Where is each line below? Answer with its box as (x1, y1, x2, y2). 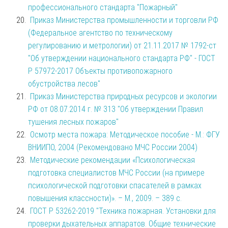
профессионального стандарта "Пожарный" (28, 2, 178, 12)
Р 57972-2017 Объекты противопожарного (28, 66, 173, 76)
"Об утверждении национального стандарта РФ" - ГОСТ (28, 53, 215, 63)
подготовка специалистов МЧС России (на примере (28, 167, 205, 178)
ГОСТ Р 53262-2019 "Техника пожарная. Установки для (30, 206, 216, 216)
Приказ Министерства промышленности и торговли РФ (30, 15, 218, 25)
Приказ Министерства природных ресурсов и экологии (30, 91, 217, 101)
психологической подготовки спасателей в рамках (28, 180, 202, 190)
